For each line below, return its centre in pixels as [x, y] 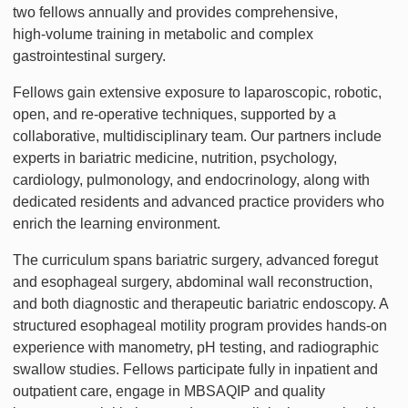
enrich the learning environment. [117, 224]
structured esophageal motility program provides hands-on [200, 326]
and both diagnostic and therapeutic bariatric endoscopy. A [200, 304]
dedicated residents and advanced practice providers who [199, 202]
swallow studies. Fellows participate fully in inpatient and [195, 370]
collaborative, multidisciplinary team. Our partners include [197, 137]
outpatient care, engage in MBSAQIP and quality [169, 392]
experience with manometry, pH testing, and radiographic [196, 348]
